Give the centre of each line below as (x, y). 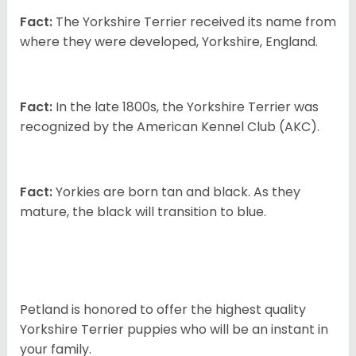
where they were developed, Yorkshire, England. (169, 42)
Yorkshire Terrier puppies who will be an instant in (174, 330)
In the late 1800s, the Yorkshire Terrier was (186, 107)
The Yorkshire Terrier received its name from (194, 22)
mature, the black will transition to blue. (143, 212)
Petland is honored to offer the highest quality (163, 310)
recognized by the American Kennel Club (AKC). (170, 127)
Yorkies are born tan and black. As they (176, 192)
